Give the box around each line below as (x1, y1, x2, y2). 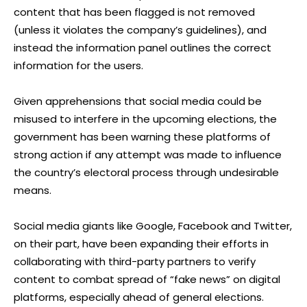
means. (14, 182, 51, 197)
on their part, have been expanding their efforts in (14, 236, 269, 251)
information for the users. (14, 58, 143, 73)
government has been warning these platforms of (14, 129, 271, 144)
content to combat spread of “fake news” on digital (14, 271, 280, 286)
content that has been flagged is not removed (14, 4, 255, 19)
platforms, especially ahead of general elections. (14, 289, 264, 304)
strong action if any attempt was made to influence (14, 147, 282, 162)
